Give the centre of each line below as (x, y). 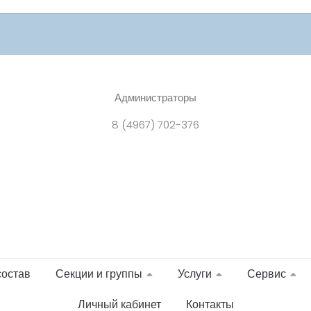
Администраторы (155, 98)
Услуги (194, 274)
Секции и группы (99, 274)
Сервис (266, 274)
